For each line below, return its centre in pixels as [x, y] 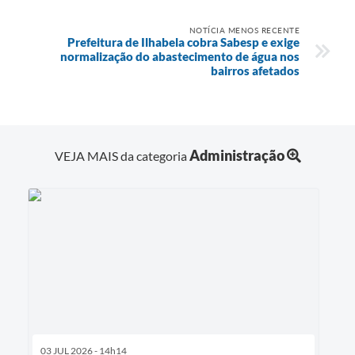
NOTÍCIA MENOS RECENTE [244, 30]
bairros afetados [255, 70]
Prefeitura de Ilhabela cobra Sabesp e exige [183, 42]
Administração [237, 156]
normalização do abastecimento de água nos [180, 56]
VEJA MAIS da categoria [122, 156]
